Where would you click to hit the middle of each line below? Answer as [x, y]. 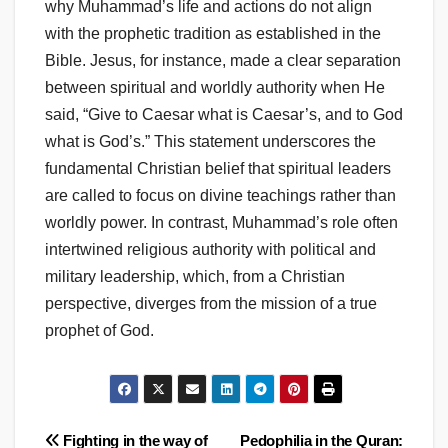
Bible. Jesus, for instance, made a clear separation [223, 61]
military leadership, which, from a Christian [195, 277]
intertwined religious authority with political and [210, 250]
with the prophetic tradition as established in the [213, 34]
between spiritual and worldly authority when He [215, 88]
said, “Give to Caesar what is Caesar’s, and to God [224, 115]
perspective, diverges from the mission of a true [211, 304]
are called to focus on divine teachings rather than [220, 196]
